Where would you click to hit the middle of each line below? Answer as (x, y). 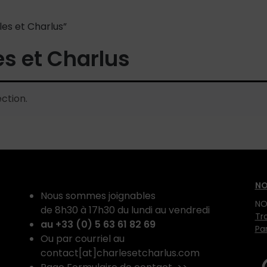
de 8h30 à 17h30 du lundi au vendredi (125, 210)
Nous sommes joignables (98, 196)
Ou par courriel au (83, 239)
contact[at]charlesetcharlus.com (120, 253)
